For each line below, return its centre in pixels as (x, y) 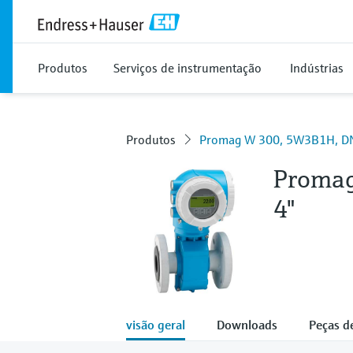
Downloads (247, 324)
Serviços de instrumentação (188, 68)
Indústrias (317, 68)
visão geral (156, 324)
